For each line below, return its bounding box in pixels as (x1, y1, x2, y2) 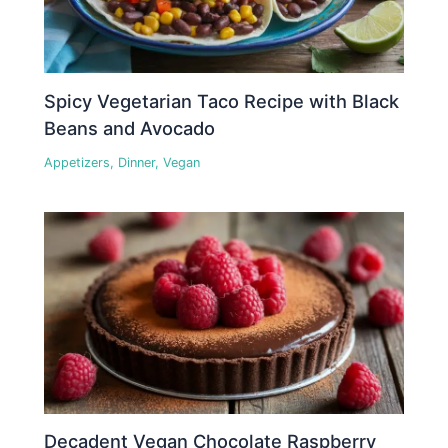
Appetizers (44, 154, 111, 170)
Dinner (118, 154, 156, 170)
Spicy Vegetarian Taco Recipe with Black (44, 89, 400, 112)
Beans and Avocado (44, 116, 216, 139)
